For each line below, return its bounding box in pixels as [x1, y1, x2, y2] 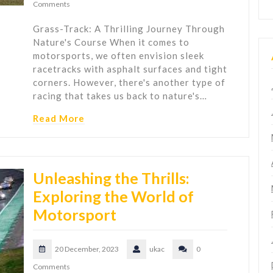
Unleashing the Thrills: [33, 169, 190, 188]
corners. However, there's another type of [33, 77, 225, 88]
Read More [33, 113, 85, 124]
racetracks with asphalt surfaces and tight [33, 63, 227, 75]
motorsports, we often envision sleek [33, 50, 204, 62]
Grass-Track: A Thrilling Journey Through [33, 23, 225, 35]
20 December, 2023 [55, 244, 119, 254]
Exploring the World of [33, 187, 194, 206]
